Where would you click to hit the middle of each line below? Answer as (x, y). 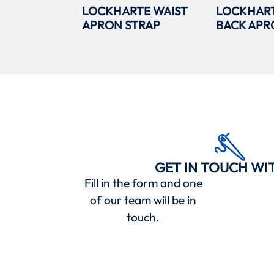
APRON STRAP (121, 25)
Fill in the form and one (143, 183)
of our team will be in (143, 200)
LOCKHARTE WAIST (135, 11)
